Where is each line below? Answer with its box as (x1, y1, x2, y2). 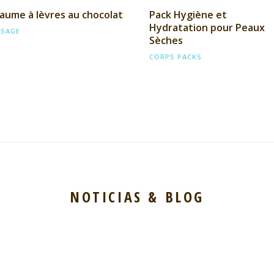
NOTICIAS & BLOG (70, 186, 204, 207)
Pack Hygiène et (149, 7, 228, 21)
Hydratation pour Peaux (149, 20, 265, 34)
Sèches (149, 33, 183, 47)
